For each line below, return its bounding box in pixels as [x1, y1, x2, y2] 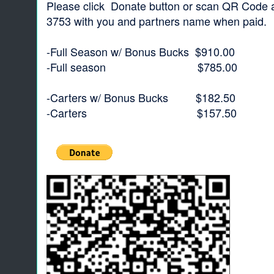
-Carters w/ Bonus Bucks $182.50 [46, 89, 235, 105]
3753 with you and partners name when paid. [46, 13, 267, 29]
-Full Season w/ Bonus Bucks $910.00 [46, 43, 235, 59]
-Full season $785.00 [46, 59, 237, 75]
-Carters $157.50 [46, 105, 237, 120]
